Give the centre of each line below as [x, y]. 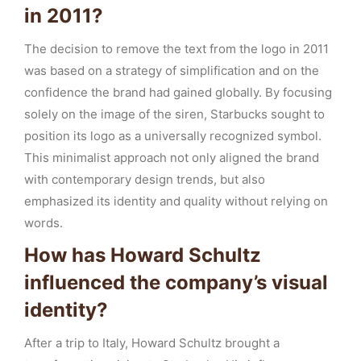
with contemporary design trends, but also [145, 179]
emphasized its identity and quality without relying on [176, 201]
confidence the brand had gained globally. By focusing [178, 92]
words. [44, 223]
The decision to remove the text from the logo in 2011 [176, 49]
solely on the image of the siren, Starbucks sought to [174, 114]
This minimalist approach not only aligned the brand [172, 158]
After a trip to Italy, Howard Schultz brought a [152, 343]
